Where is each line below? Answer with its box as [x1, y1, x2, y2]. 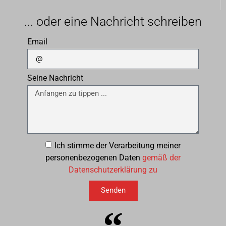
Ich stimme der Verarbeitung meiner [54, 140, 181, 150]
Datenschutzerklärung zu [69, 164, 157, 175]
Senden [100, 186, 126, 195]
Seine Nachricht [27, 73, 83, 83]
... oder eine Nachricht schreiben [24, 14, 202, 29]
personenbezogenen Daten [45, 152, 142, 162]
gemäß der [142, 152, 181, 162]
